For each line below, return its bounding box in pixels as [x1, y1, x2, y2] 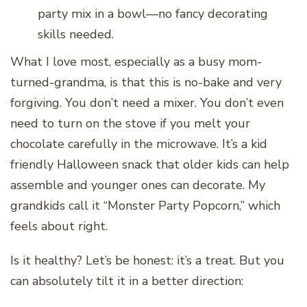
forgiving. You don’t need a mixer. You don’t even [10, 94, 284, 111]
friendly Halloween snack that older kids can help [10, 156, 289, 173]
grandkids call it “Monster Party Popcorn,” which [10, 197, 280, 214]
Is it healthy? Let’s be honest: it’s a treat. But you [10, 251, 284, 269]
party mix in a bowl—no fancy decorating [38, 5, 268, 22]
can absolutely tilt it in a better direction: [10, 272, 243, 289]
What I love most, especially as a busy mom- [10, 53, 262, 70]
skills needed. [38, 25, 114, 42]
